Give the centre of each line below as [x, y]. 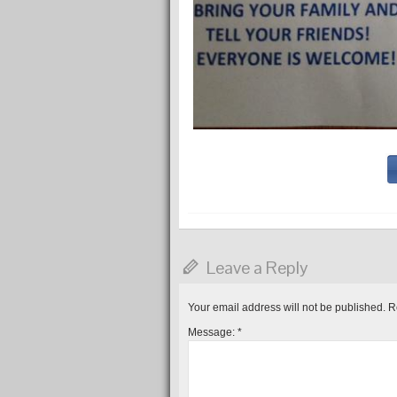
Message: [213, 333]
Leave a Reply [257, 268]
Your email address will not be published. [287, 308]
